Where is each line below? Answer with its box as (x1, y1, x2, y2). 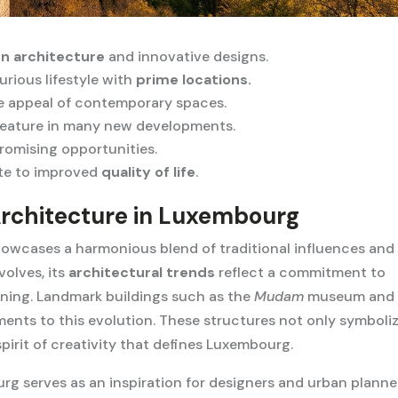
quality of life (101, 163, 196, 182)
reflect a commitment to (215, 263, 386, 283)
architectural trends (68, 263, 216, 283)
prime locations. (136, 70, 252, 90)
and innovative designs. (105, 47, 269, 67)
